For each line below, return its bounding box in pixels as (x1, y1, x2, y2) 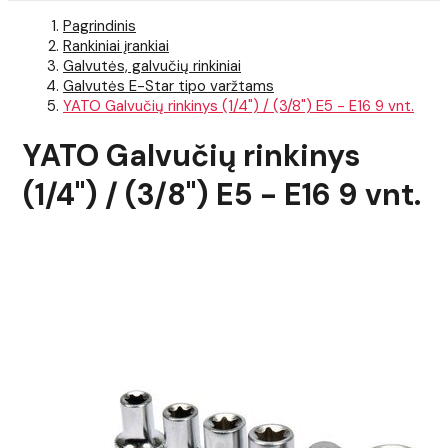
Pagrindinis (63, 16, 136, 36)
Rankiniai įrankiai (63, 36, 169, 56)
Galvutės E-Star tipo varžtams (63, 76, 274, 96)
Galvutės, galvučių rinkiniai (63, 56, 241, 76)
